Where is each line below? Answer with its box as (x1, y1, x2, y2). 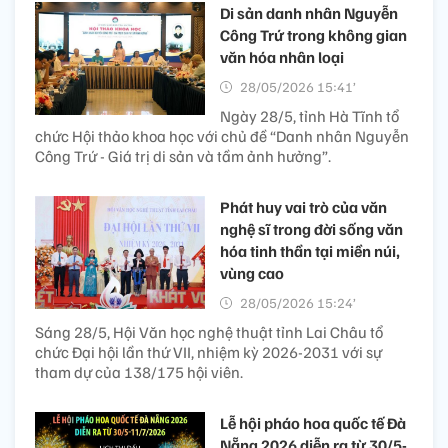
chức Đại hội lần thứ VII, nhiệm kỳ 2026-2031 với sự (35, 341, 382, 362)
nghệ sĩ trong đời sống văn (220, 218, 403, 239)
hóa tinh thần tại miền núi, (220, 240, 400, 261)
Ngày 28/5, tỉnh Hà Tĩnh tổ (220, 105, 399, 126)
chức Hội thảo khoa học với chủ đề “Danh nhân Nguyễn (35, 125, 409, 146)
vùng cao (220, 262, 284, 283)
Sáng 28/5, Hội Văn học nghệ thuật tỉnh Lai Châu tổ (35, 321, 383, 342)
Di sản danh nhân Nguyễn (220, 2, 398, 23)
